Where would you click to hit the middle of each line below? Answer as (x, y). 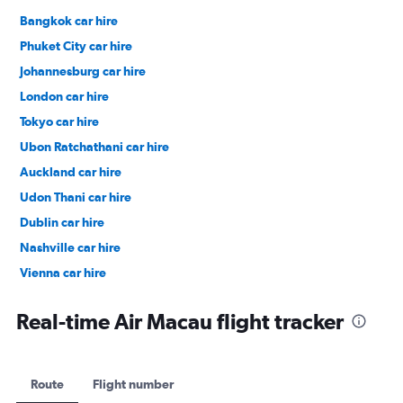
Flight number (133, 384)
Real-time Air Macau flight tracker (180, 321)
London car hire (64, 96)
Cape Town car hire (74, 297)
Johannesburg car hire (83, 71)
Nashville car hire (70, 247)
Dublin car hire (62, 222)
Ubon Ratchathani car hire (94, 146)
